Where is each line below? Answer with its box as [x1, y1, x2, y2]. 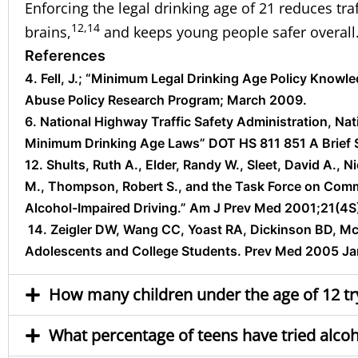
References [25, 47, 105, 65]
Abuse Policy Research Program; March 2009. [25, 92, 307, 109]
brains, [25, 22, 71, 42]
